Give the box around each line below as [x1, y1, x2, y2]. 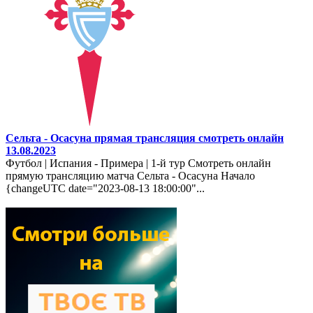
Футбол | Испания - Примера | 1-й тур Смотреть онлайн [6, 156, 271, 169]
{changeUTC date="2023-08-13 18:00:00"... [6, 182, 205, 194]
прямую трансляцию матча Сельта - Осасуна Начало [6, 169, 255, 182]
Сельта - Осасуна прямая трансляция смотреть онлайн [6, 131, 284, 144]
